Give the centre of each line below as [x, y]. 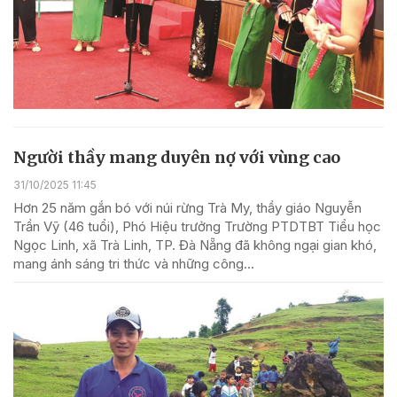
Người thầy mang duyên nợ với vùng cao [177, 157]
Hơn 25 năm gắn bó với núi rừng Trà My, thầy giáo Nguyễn [187, 207]
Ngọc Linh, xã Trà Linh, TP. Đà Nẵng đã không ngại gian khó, [195, 245]
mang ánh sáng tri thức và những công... [134, 263]
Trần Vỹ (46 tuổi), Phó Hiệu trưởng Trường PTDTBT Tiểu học [197, 226]
